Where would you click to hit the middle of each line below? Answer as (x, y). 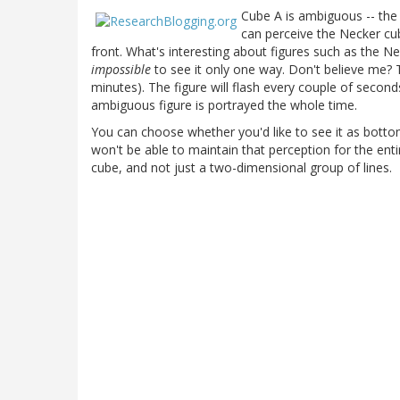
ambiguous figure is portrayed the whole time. (224, 104)
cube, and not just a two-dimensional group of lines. (242, 167)
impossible (121, 69)
